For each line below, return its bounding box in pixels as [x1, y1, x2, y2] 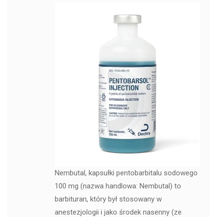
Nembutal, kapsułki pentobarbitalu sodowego [54, 169, 198, 178]
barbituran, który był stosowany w [54, 195, 162, 204]
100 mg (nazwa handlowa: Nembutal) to [54, 182, 181, 191]
